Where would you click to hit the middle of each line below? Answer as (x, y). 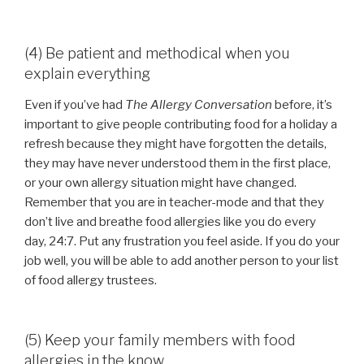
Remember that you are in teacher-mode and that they (174, 202)
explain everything (87, 74)
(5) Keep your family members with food (160, 340)
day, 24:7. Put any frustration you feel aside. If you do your (182, 241)
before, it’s (302, 104)
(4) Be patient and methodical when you (157, 54)
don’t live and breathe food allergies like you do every (170, 221)
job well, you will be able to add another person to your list (182, 260)
